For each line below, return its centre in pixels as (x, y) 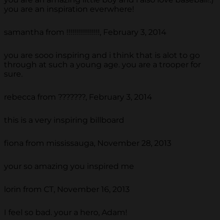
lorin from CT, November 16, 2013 (67, 190)
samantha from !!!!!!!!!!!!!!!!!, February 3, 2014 (85, 32)
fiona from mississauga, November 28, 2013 (88, 143)
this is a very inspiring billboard (64, 120)
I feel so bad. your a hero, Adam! (66, 213)
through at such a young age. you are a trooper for (102, 65)
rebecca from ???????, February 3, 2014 (78, 97)
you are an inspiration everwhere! (69, 9)
